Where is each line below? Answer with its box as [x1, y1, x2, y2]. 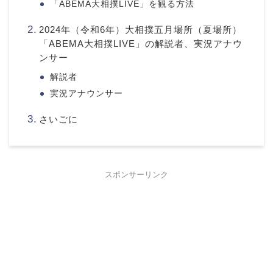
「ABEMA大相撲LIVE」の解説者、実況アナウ [38, 38, 243, 49]
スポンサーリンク [105, 171, 168, 180]
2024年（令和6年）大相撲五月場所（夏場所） [38, 24, 242, 35]
